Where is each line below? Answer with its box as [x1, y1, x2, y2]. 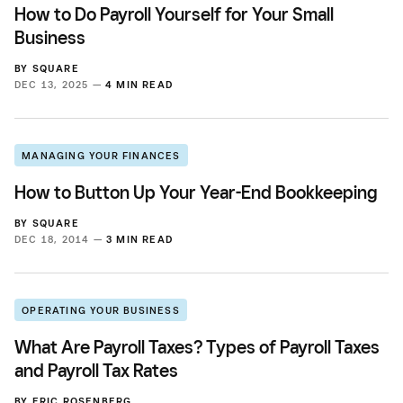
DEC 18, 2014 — [14, 233, 106, 246]
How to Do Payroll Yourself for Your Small [14, 4, 334, 26]
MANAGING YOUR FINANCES [22, 149, 181, 163]
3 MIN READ [106, 233, 174, 246]
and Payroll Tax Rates [14, 359, 178, 381]
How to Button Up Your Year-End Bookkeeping [14, 182, 377, 204]
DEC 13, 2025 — [14, 78, 105, 92]
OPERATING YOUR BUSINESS [22, 304, 180, 318]
